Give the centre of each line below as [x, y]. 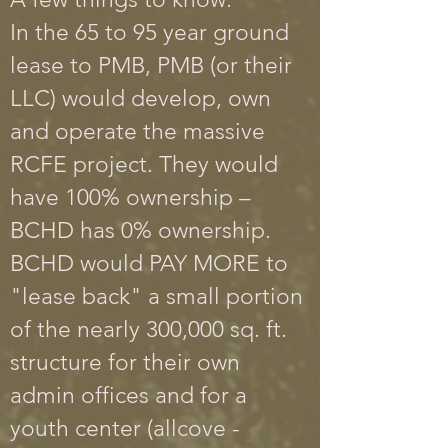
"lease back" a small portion [156, 296]
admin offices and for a [128, 395]
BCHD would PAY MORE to [149, 263]
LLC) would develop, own [140, 98]
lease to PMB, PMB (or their [151, 65]
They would [218, 164]
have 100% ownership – [130, 197]
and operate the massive [137, 131]
